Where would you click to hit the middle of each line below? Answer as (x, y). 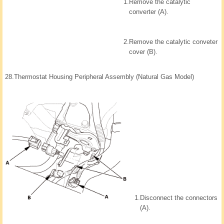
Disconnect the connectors (179, 197)
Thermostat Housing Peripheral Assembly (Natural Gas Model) (104, 76)
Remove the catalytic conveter (173, 41)
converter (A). (149, 11)
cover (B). (143, 51)
